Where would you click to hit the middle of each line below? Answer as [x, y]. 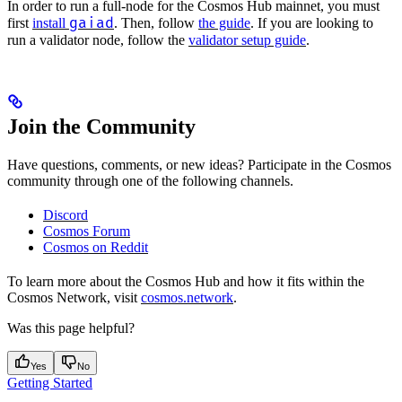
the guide [224, 23]
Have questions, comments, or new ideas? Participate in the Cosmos [199, 165]
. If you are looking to [312, 23]
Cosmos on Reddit [96, 248]
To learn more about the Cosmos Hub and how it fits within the [186, 282]
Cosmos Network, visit [74, 298]
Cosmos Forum [87, 232]
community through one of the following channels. [150, 181]
